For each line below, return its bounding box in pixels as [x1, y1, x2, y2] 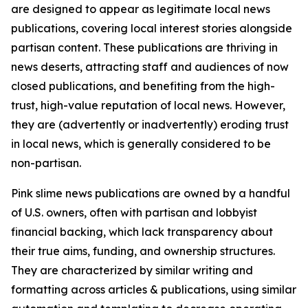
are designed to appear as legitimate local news [11, 2, 270, 16]
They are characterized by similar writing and [11, 263, 253, 277]
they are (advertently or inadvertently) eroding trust [11, 118, 289, 131]
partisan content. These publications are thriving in [11, 41, 278, 54]
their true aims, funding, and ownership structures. [11, 244, 275, 258]
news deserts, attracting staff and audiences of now [11, 60, 289, 74]
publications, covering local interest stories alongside [11, 21, 292, 35]
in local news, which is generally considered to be [11, 137, 271, 151]
